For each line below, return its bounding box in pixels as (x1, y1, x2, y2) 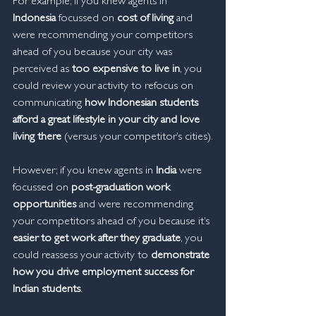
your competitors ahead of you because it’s (13, 217, 212, 228)
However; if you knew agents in (13, 166, 156, 177)
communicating (13, 98, 85, 109)
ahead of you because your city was (13, 47, 175, 59)
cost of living (117, 13, 174, 25)
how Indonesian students (85, 98, 201, 109)
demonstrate (151, 250, 212, 262)
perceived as (13, 64, 72, 75)
